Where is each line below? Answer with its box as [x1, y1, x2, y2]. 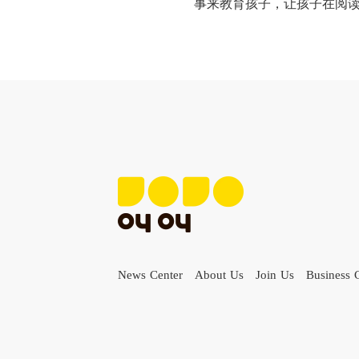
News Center [118, 268, 183, 281]
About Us [195, 268, 244, 281]
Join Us [256, 268, 294, 281]
